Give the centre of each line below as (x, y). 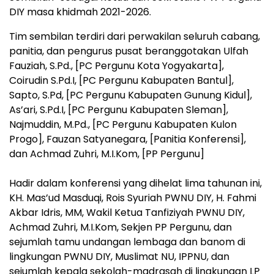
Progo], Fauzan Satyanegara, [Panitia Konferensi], (128, 139)
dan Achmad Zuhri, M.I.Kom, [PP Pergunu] (107, 154)
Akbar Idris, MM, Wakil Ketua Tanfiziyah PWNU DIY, (127, 213)
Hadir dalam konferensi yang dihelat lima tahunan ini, (135, 183)
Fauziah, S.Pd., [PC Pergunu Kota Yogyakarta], (117, 66)
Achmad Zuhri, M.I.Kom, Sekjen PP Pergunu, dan (120, 228)
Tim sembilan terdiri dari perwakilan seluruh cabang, (135, 37)
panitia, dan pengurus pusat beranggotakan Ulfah (129, 51)
